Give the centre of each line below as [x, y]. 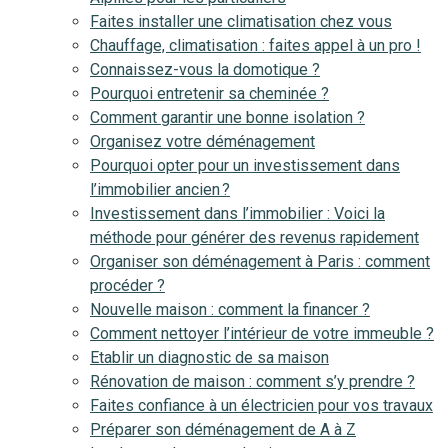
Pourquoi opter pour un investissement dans [245, 165]
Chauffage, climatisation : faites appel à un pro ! [255, 45]
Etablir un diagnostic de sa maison [209, 357]
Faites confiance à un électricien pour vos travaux [261, 405]
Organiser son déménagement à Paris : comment [260, 261]
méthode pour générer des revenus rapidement [254, 237]
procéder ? [127, 285]
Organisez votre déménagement [202, 141]
